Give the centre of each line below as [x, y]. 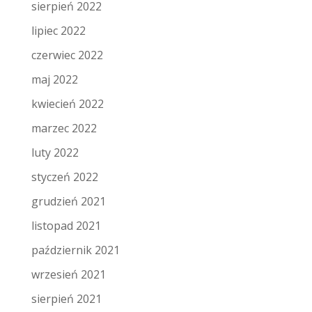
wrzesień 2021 [68, 275]
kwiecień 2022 [67, 104]
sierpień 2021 [66, 299]
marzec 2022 [64, 128]
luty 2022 [55, 153]
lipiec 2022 [58, 31]
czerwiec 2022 [67, 55]
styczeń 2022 [64, 177]
